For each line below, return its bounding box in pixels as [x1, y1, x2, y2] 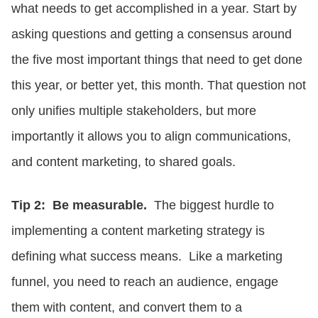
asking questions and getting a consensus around [11, 26, 292, 41]
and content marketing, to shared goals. [11, 154, 236, 169]
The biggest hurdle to [147, 197, 274, 212]
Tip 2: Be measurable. [11, 197, 147, 212]
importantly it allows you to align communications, [11, 128, 291, 143]
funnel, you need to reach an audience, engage [11, 274, 278, 289]
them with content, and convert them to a [11, 300, 242, 314]
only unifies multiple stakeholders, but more [11, 103, 256, 118]
